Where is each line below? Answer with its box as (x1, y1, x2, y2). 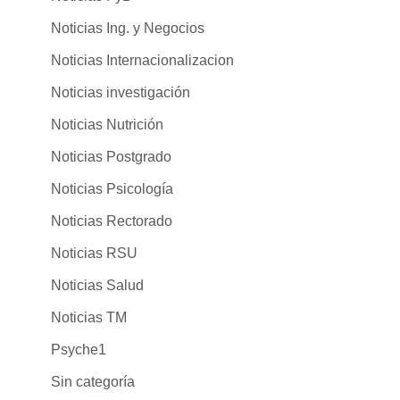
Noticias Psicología (50, 180, 173, 196)
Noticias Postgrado (50, 148, 171, 164)
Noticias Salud (50, 277, 144, 293)
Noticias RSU (50, 245, 137, 261)
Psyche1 (50, 341, 106, 357)
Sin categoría (50, 373, 135, 389)
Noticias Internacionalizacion (50, 52, 234, 68)
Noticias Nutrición (50, 116, 163, 132)
